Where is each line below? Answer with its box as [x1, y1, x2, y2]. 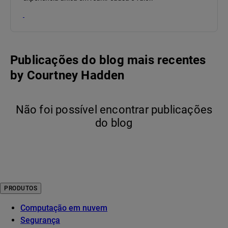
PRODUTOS [4, 185, 37, 192]
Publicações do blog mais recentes [10, 53, 206, 68]
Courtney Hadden [26, 68, 125, 83]
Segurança [20, 215, 60, 225]
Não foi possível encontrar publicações [15, 103, 213, 117]
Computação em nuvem [20, 203, 107, 213]
